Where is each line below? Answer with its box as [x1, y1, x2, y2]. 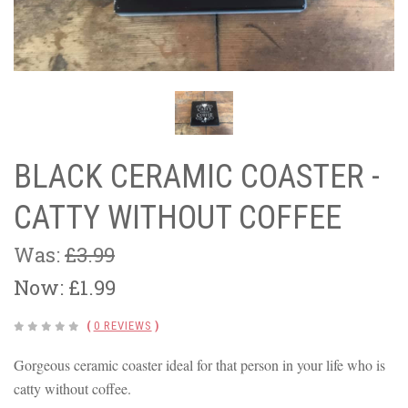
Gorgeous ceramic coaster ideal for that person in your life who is [14, 355, 385, 375]
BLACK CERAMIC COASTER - [14, 158, 380, 197]
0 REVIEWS [93, 319, 152, 333]
